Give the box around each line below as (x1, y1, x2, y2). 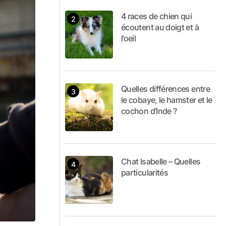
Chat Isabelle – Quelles (121, 156, 201, 166)
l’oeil (121, 33, 136, 43)
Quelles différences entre (121, 84, 210, 94)
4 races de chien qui (121, 11, 192, 21)
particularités (121, 167, 168, 178)
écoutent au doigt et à (121, 22, 199, 32)
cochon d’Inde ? (121, 106, 177, 116)
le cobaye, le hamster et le (121, 95, 212, 105)
